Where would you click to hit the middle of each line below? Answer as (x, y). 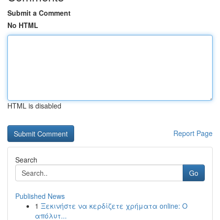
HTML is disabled (34, 106)
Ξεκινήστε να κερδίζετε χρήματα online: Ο (114, 206)
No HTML (23, 25)
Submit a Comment (39, 13)
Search (26, 160)
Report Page (193, 133)
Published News (40, 196)
